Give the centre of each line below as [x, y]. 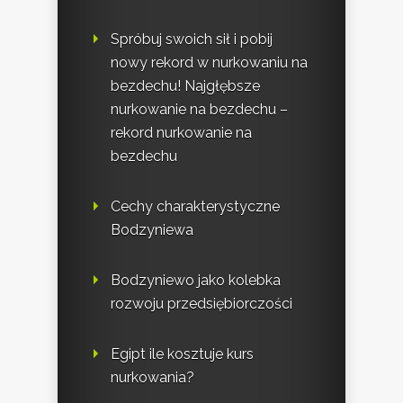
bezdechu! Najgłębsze [185, 85]
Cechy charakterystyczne [195, 206]
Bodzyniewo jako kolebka [196, 280]
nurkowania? [152, 377]
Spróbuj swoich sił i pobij [192, 39]
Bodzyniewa [152, 229]
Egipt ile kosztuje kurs [182, 354]
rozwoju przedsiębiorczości [201, 303]
